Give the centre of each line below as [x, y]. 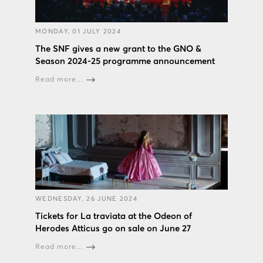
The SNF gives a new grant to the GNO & [118, 49]
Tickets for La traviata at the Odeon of [114, 217]
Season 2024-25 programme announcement [125, 62]
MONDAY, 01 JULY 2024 [78, 32]
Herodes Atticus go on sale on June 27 [113, 229]
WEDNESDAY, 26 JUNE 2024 [86, 199]
